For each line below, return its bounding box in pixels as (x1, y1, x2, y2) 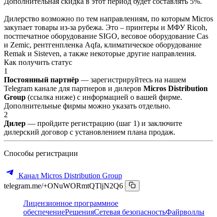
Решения (65, 207, 94, 216)
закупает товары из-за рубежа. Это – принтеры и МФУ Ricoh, (4, 23, 207, 31)
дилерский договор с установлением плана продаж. (4, 127, 175, 136)
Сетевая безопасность (94, 207, 166, 216)
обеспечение (23, 207, 65, 216)
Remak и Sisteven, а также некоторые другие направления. (4, 49, 196, 58)
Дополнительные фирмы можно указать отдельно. (4, 101, 170, 110)
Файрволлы (166, 207, 204, 216)
